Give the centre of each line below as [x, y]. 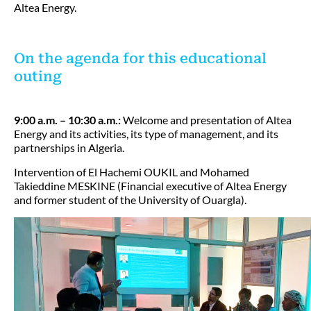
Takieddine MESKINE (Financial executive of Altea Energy [150, 186]
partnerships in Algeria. [69, 148]
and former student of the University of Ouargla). [130, 200]
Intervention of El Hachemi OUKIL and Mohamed [132, 172]
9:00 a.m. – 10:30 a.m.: [68, 120]
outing [38, 76]
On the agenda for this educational [140, 58]
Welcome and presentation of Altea [207, 120]
